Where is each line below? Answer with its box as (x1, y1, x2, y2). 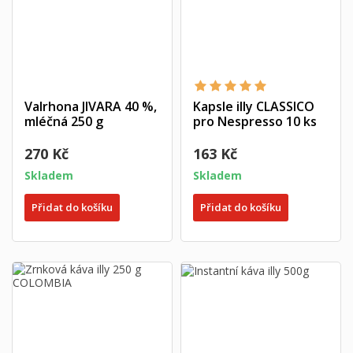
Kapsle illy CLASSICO (193, 97, 314, 115)
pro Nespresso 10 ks (193, 112, 317, 130)
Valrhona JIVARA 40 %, (24, 97, 157, 115)
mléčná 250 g (24, 112, 103, 130)
